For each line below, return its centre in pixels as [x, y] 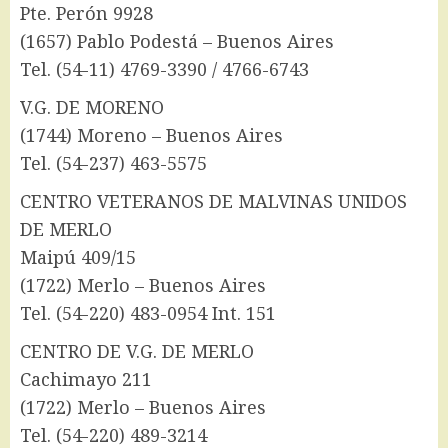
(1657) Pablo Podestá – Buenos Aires [177, 41]
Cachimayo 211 [86, 379]
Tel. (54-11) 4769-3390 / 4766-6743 [164, 69]
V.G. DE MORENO [92, 107]
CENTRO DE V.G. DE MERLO [137, 351]
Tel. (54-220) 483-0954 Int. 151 [148, 313]
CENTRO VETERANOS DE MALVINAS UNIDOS [213, 201]
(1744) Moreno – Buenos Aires [151, 135]
